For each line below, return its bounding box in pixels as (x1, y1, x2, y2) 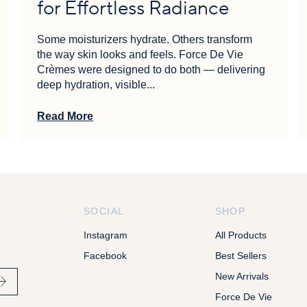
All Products (214, 229, 267, 241)
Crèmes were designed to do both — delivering (37, 63, 266, 75)
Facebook (84, 249, 127, 261)
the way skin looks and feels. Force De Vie (37, 48, 244, 60)
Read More (37, 110, 94, 122)
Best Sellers (214, 249, 267, 261)
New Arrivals (214, 270, 269, 282)
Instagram (84, 229, 127, 241)
